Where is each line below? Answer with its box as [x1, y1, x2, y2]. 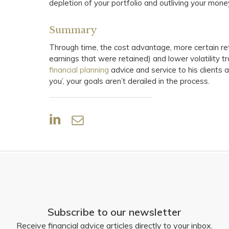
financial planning [49, 65, 109, 75]
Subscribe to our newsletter [48, 205, 181, 218]
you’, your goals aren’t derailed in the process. [49, 76, 210, 86]
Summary [49, 25, 97, 36]
